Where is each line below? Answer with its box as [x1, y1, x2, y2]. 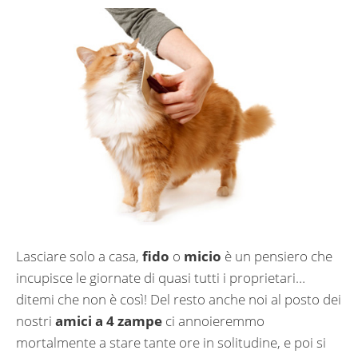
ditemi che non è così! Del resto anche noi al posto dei [16, 290, 341, 309]
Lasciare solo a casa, [16, 247, 142, 266]
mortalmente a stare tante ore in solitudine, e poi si [16, 333, 326, 352]
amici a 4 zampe [55, 312, 162, 331]
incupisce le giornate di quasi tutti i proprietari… [16, 268, 305, 288]
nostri [16, 312, 55, 331]
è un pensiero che [221, 247, 332, 266]
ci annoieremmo [162, 312, 265, 331]
